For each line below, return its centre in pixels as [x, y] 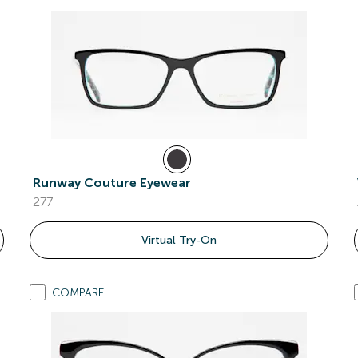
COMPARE [79, 293]
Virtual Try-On [179, 240]
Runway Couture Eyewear [112, 183]
